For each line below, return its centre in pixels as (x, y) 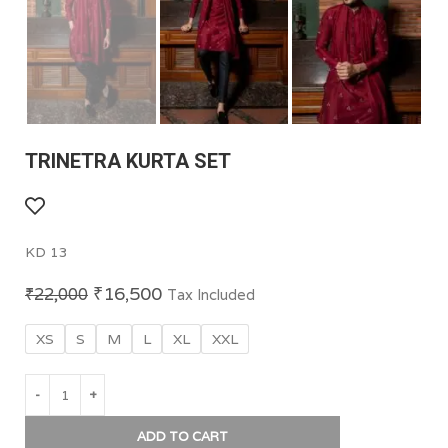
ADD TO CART (182, 436)
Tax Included (211, 294)
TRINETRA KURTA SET (128, 161)
